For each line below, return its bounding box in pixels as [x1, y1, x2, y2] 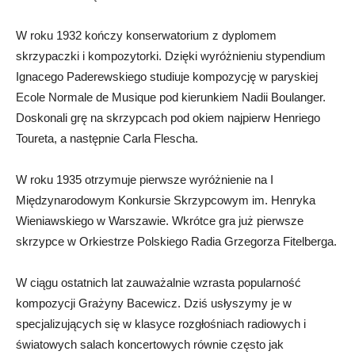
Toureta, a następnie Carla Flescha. [16, 131, 198, 145]
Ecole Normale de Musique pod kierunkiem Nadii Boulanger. [16, 90, 326, 104]
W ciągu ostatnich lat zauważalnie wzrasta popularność [16, 275, 301, 289]
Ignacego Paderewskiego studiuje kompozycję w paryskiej [16, 69, 318, 83]
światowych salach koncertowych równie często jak [16, 337, 284, 351]
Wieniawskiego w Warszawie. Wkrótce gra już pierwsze [16, 213, 303, 227]
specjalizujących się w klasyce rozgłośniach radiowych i [16, 316, 306, 330]
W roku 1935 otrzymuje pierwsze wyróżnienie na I [16, 172, 273, 186]
